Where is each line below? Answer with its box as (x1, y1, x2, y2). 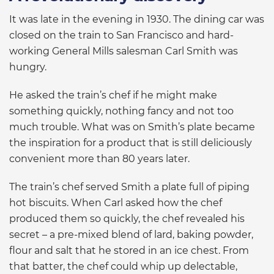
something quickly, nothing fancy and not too (9, 105, 234, 117)
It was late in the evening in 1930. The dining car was (9, 13, 264, 26)
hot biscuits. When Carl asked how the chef (9, 197, 222, 209)
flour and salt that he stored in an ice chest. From (9, 245, 249, 257)
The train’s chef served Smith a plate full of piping (9, 181, 250, 193)
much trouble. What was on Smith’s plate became (9, 121, 255, 133)
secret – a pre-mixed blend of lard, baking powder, (9, 229, 253, 241)
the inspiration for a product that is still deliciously (9, 137, 252, 149)
